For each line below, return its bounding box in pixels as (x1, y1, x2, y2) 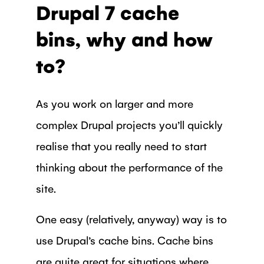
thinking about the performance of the (35, 159, 223, 174)
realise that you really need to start (35, 138, 207, 153)
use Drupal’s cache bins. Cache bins (35, 232, 213, 247)
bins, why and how (35, 25, 213, 51)
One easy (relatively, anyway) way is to (35, 211, 227, 226)
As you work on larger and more (35, 95, 193, 110)
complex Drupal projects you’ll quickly (35, 117, 223, 131)
